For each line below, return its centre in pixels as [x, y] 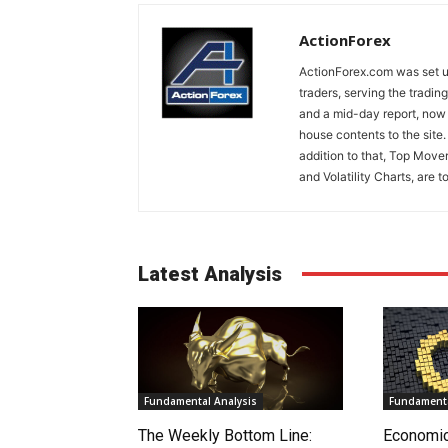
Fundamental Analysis [200, 400]
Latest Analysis [210, 273]
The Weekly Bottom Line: [225, 435]
